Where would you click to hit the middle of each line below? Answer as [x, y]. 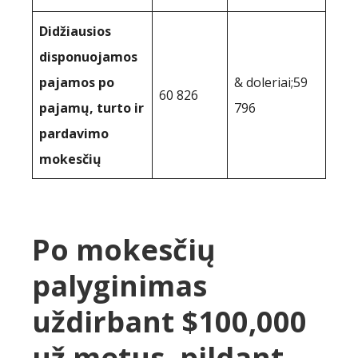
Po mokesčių [124, 250]
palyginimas [119, 286]
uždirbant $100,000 [169, 322]
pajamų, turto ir [91, 108]
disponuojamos [88, 57]
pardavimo [74, 134]
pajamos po [77, 83]
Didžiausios [75, 32]
